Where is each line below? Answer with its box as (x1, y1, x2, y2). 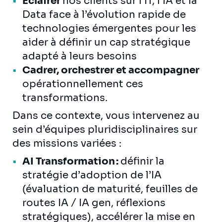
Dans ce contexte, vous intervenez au (12, 109, 200, 122)
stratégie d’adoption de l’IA (22, 168, 162, 181)
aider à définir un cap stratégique (22, 36, 190, 49)
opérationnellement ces (22, 77, 143, 90)
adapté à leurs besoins (22, 50, 142, 62)
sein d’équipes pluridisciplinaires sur (12, 123, 197, 136)
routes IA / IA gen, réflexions (22, 196, 166, 209)
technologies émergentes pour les (22, 22, 196, 35)
